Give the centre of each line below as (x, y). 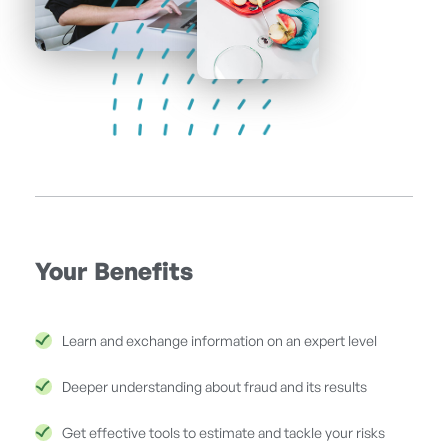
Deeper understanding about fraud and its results (214, 388)
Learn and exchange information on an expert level (219, 342)
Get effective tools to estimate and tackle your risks (223, 434)
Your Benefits (114, 273)
